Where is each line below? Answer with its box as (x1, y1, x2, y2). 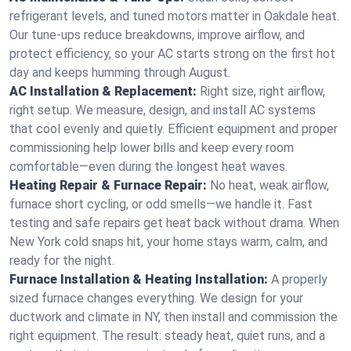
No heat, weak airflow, (210, 178, 329, 193)
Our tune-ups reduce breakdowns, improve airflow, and (9, 27, 305, 42)
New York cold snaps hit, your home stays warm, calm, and (9, 234, 327, 249)
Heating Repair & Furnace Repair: (9, 178, 207, 193)
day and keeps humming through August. (9, 65, 230, 80)
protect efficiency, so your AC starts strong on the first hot (9, 46, 335, 61)
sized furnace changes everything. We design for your (9, 291, 303, 306)
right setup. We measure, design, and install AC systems (9, 103, 316, 118)
